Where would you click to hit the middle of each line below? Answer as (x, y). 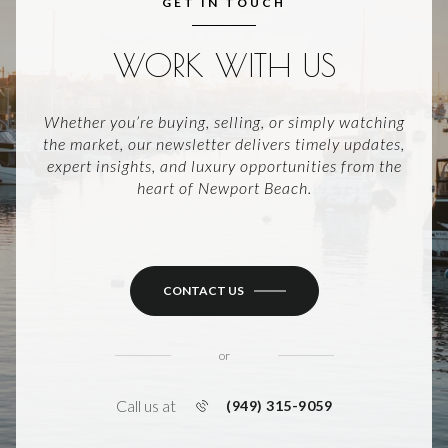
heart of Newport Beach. (224, 188)
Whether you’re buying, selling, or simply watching (224, 122)
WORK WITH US (224, 64)
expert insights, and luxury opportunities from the (224, 166)
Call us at (146, 405)
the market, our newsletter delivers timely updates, (224, 144)
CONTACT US (203, 290)
